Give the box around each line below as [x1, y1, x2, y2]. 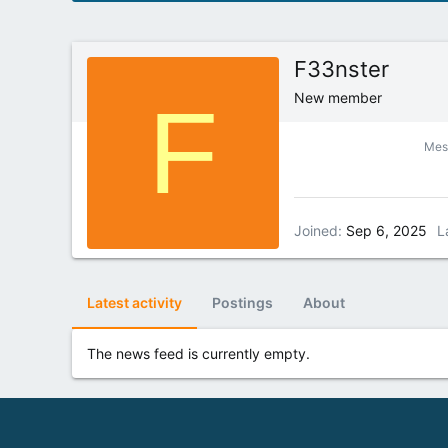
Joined [294, 221, 338, 239]
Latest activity [87, 294, 182, 312]
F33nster [294, 56, 389, 83]
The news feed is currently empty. [87, 345, 310, 363]
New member [294, 89, 382, 107]
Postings [212, 294, 273, 312]
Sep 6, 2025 [346, 221, 427, 239]
